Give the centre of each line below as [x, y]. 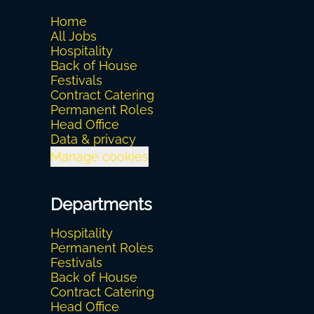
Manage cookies [100, 157]
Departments [101, 204]
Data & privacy [93, 139]
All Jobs [74, 36]
